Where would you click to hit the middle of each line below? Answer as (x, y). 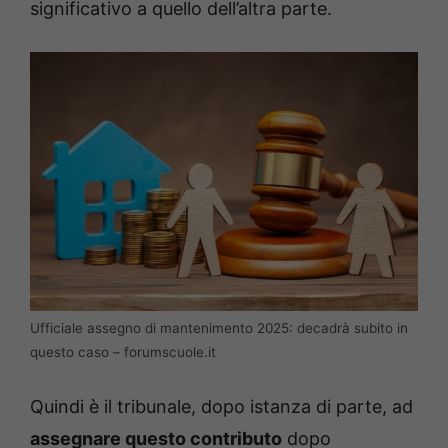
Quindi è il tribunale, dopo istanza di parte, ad (221, 407)
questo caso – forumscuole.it (123, 352)
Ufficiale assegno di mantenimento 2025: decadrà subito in (219, 328)
